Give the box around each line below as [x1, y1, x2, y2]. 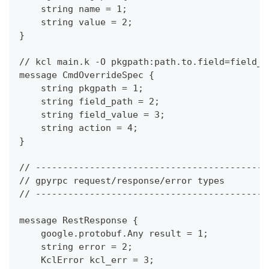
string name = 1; [19, 4, 127, 15]
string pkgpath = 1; [19, 83, 144, 94]
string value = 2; [19, 17, 133, 28]
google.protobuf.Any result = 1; [19, 228, 208, 240]
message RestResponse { [19, 215, 138, 226]
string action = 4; [19, 122, 138, 134]
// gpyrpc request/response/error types [19, 175, 225, 187]
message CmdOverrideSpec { [19, 70, 154, 81]
